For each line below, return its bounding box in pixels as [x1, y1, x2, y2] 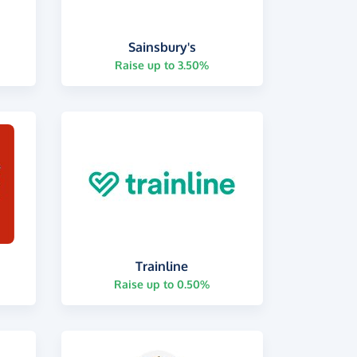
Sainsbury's [127, 38, 196, 55]
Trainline [135, 257, 189, 274]
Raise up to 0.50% [114, 277, 210, 291]
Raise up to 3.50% [115, 57, 210, 72]
